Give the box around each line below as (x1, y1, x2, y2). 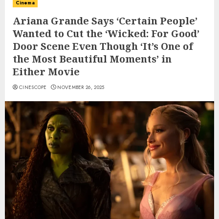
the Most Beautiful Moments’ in (13, 52, 172, 66)
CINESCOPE (19, 84, 47, 91)
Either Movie (13, 65, 80, 79)
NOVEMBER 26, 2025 (57, 84, 105, 91)
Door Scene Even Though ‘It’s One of (13, 40, 193, 53)
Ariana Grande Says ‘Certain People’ (13, 14, 197, 28)
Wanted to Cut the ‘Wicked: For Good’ (13, 27, 199, 41)
